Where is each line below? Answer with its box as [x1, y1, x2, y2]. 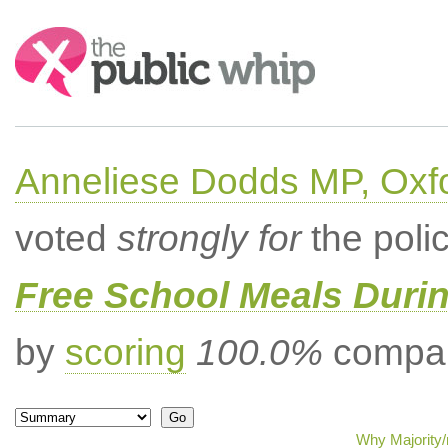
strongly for [116, 218, 301, 259]
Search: [14, 28, 70, 45]
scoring [64, 332, 186, 373]
